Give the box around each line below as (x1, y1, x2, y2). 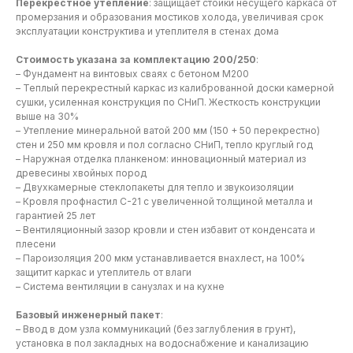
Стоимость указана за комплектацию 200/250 (16, 54, 256, 66)
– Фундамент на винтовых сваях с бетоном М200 (16, 68, 249, 80)
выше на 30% (16, 110, 79, 123)
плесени (16, 238, 56, 251)
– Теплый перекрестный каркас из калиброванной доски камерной (16, 82, 334, 95)
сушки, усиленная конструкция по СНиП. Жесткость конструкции (16, 96, 321, 109)
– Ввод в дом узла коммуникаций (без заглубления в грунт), (16, 323, 295, 336)
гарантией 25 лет (16, 210, 95, 222)
